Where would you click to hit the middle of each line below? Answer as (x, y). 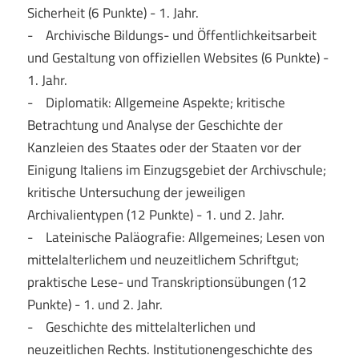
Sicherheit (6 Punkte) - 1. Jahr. (113, 12)
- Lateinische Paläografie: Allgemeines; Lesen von (175, 237)
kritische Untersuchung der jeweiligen (136, 192)
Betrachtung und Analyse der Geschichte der (155, 125)
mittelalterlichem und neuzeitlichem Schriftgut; (163, 259)
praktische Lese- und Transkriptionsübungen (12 (167, 282)
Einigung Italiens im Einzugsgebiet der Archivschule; (176, 169)
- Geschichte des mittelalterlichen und (141, 327)
